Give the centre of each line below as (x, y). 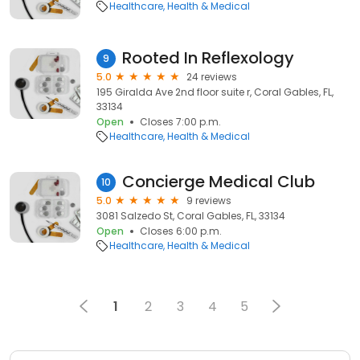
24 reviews (212, 77)
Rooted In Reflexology (208, 58)
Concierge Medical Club (219, 182)
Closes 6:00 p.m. (181, 231)
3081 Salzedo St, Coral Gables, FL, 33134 (191, 216)
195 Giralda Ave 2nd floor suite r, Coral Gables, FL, (215, 92)
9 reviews (209, 200)
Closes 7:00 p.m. (180, 122)
